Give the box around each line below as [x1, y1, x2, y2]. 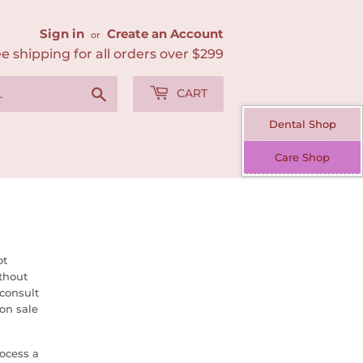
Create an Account [107, 26, 224, 41]
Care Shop [275, 151, 330, 164]
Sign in [40, 26, 84, 41]
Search [107, 84, 143, 97]
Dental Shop [268, 117, 336, 130]
